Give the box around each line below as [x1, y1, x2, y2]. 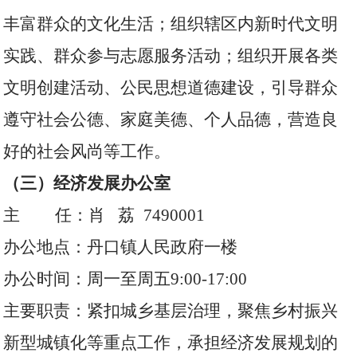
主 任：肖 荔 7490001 [3, 206, 206, 225]
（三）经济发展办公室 [3, 174, 171, 193]
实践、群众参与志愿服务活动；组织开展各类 [3, 46, 339, 65]
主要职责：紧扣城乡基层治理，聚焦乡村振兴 [3, 301, 339, 320]
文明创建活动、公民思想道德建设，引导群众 [3, 78, 339, 97]
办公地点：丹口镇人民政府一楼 [3, 237, 238, 257]
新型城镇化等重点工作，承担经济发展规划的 [3, 333, 339, 352]
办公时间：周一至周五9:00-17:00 [3, 269, 248, 288]
